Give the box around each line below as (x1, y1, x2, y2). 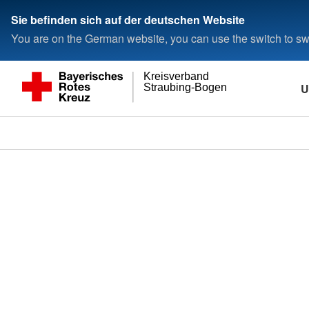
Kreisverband (143, 70, 210, 83)
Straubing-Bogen (143, 81, 228, 93)
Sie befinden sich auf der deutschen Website (11, 11, 245, 28)
